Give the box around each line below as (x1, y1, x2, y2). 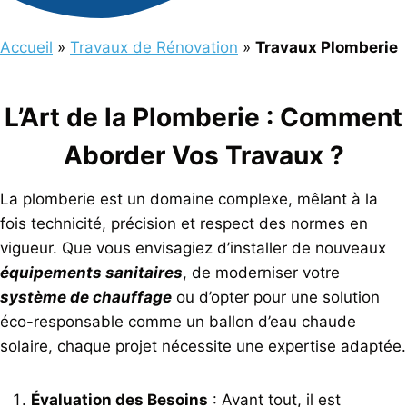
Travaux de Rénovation (70, 38, 238, 57)
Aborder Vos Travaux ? (63, 140, 344, 172)
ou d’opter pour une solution (172, 288, 380, 307)
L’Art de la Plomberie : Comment (5, 102, 402, 134)
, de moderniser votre (183, 263, 340, 283)
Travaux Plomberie (255, 38, 398, 57)
